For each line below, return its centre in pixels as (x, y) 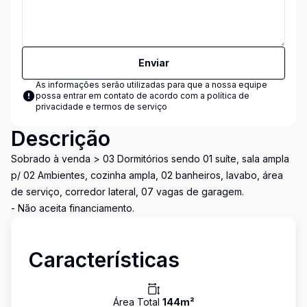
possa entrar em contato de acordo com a (121, 96)
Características (104, 260)
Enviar (153, 63)
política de (228, 96)
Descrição (61, 138)
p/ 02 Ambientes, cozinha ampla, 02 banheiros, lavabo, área (147, 175)
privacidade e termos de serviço (101, 107)
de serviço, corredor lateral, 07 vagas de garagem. (127, 192)
